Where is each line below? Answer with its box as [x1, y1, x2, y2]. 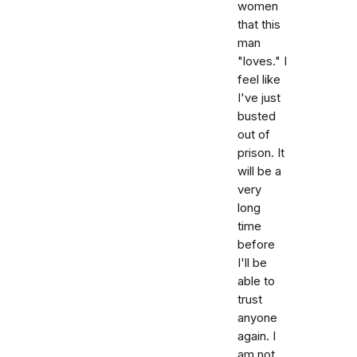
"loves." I [237, 54, 287, 69]
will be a [237, 164, 281, 178]
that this [237, 18, 280, 32]
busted [237, 109, 276, 124]
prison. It [237, 146, 284, 160]
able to [237, 274, 275, 288]
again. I [237, 329, 276, 343]
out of [237, 127, 270, 142]
